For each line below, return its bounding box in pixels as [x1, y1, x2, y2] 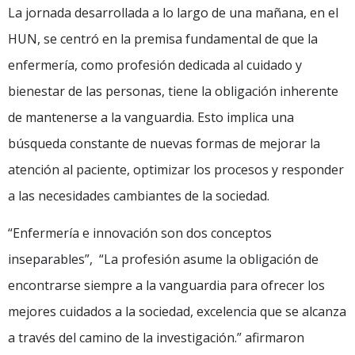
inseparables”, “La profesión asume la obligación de [8, 250, 319, 269]
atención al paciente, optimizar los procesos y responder [8, 160, 344, 178]
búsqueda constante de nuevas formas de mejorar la [8, 134, 320, 152]
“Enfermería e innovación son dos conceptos [8, 224, 272, 242]
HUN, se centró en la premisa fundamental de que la [8, 29, 318, 48]
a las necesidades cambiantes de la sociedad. [8, 186, 269, 204]
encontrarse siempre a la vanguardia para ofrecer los [8, 277, 325, 295]
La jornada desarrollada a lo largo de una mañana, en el [8, 3, 338, 21]
